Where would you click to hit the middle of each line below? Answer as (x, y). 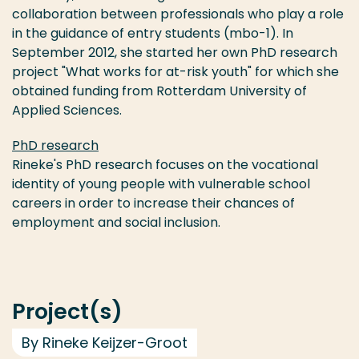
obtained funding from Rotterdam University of (159, 91)
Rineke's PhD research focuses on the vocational (165, 165)
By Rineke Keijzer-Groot (105, 343)
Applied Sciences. (67, 111)
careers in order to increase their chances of (153, 204)
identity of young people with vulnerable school (161, 184)
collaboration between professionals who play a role (178, 14)
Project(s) (67, 312)
